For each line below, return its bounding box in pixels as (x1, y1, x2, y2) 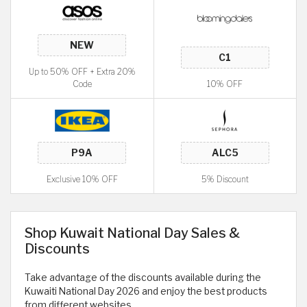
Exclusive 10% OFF (46, 174, 118, 184)
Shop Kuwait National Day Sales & (25, 225, 240, 241)
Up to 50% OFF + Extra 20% (28, 66, 136, 77)
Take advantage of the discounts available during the (25, 272, 261, 283)
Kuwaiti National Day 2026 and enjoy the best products (25, 286, 267, 297)
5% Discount (201, 174, 249, 184)
